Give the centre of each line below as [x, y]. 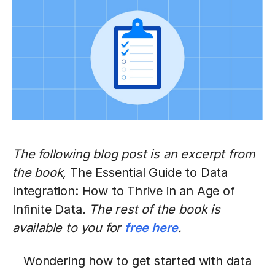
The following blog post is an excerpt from [134, 154]
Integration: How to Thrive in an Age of [124, 191]
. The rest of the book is [151, 209]
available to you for [69, 228]
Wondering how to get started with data [137, 261]
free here [152, 228]
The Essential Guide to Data [149, 172]
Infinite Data [47, 209]
